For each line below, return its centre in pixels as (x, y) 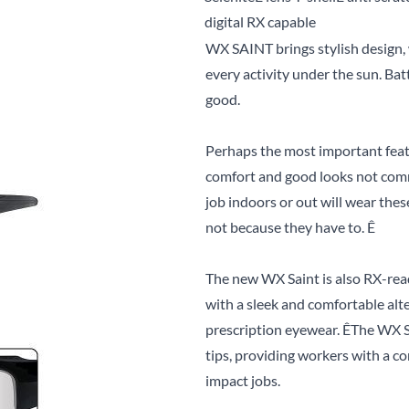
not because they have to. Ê (290, 227)
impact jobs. (243, 381)
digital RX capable (260, 22)
